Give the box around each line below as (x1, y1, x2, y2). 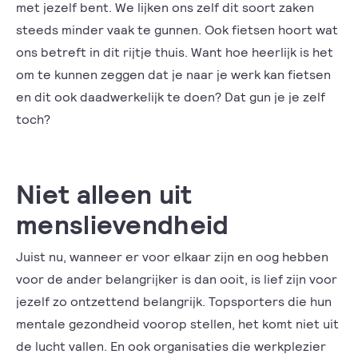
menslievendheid (16, 207, 229, 240)
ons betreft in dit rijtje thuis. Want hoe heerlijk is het (16, 44, 333, 59)
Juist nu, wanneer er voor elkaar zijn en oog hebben (16, 249, 328, 264)
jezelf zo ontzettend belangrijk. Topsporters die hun (16, 293, 332, 308)
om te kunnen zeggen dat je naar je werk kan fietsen (16, 66, 331, 82)
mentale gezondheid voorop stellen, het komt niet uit (16, 316, 339, 331)
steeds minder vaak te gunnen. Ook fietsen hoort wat (16, 22, 338, 37)
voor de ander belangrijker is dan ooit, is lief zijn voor (16, 271, 337, 286)
